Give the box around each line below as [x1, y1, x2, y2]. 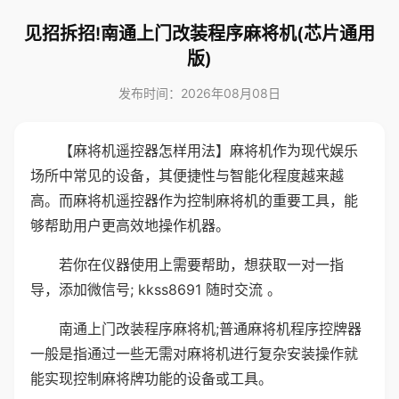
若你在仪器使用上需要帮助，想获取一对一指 [59, 256, 344, 273]
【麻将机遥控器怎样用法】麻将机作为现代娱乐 [59, 142, 358, 159]
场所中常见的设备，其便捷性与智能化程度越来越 [30, 167, 344, 184]
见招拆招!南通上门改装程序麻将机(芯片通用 [24, 23, 375, 45]
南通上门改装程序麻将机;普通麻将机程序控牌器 [59, 320, 362, 338]
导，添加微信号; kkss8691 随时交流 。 [30, 281, 281, 298]
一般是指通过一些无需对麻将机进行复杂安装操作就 [30, 345, 358, 362]
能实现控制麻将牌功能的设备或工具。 [30, 370, 273, 387]
